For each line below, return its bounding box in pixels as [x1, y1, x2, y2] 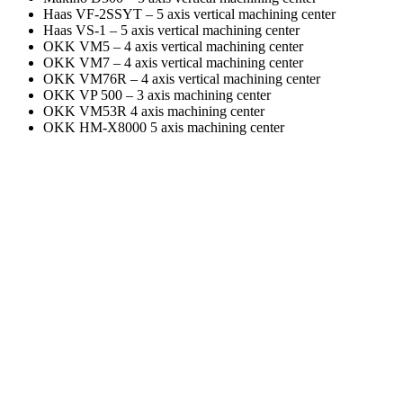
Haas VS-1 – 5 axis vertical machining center [43, 22, 300, 39]
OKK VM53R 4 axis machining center [43, 103, 264, 120]
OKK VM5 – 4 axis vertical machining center [43, 39, 303, 55]
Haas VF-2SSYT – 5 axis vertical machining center [43, 6, 336, 22]
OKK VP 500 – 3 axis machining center [43, 87, 271, 103]
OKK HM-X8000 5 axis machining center [43, 120, 284, 136]
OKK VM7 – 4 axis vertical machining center [43, 55, 303, 71]
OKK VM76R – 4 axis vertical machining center [43, 71, 320, 87]
